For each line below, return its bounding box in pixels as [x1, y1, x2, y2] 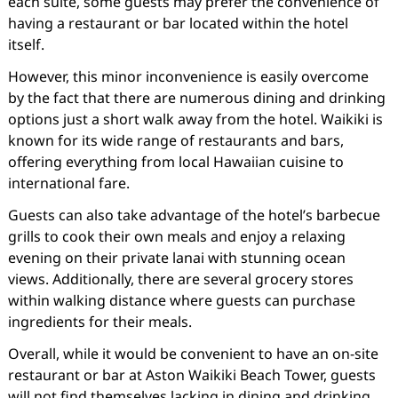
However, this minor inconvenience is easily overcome [7, 67, 369, 86]
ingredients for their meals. [7, 312, 192, 331]
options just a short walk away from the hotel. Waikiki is [7, 109, 383, 129]
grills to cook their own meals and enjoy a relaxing [7, 227, 346, 246]
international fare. [7, 173, 130, 193]
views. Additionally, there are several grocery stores [7, 269, 354, 289]
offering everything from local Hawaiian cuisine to [7, 152, 344, 171]
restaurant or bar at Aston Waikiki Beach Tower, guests [7, 365, 376, 385]
